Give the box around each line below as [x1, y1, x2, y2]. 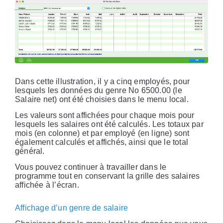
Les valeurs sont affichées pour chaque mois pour [15, 111, 195, 120]
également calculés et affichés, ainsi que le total [15, 138, 188, 147]
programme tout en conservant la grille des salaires [15, 172, 200, 181]
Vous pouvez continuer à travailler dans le [15, 163, 167, 172]
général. [15, 147, 45, 156]
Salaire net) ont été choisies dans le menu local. [15, 95, 189, 104]
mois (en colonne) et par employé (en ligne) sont [15, 129, 190, 138]
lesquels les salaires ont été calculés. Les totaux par [15, 120, 204, 129]
